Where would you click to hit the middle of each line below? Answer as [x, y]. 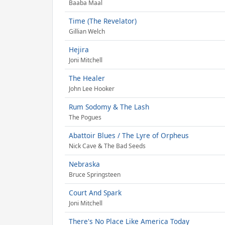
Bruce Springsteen [95, 175]
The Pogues [85, 118]
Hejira [79, 49]
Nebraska [84, 164]
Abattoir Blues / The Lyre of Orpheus [129, 135]
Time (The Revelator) [103, 21]
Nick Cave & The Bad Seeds [107, 146]
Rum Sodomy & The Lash [109, 107]
